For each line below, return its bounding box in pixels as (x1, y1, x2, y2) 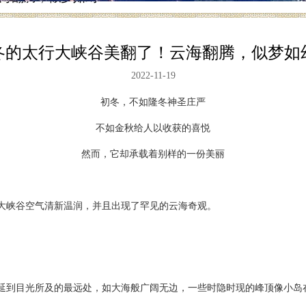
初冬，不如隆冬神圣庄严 (100, 97, 206, 107)
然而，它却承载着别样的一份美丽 (81, 149, 225, 159)
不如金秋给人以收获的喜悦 (96, 123, 210, 133)
